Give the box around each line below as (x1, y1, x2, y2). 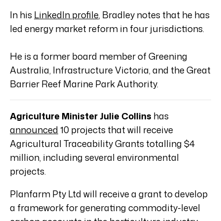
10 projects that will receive (58, 123, 173, 137)
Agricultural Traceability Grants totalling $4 (10, 137, 195, 150)
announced (10, 123, 58, 137)
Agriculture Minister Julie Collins (10, 110, 151, 123)
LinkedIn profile (34, 8, 99, 22)
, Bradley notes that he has (99, 8, 210, 22)
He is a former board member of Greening (10, 50, 187, 63)
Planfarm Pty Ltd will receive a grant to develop (10, 187, 208, 201)
